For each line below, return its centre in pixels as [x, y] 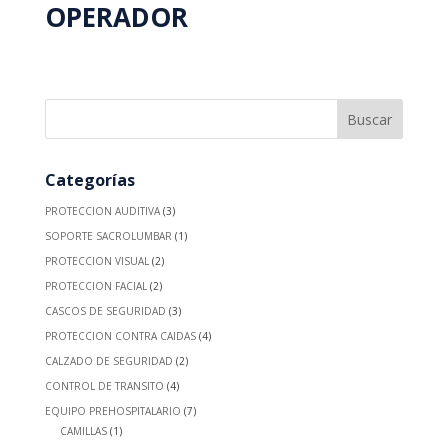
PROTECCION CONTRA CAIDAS [120, 335]
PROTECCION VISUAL [96, 260]
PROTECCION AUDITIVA [102, 210]
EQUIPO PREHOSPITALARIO [112, 410]
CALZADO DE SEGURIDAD [108, 360]
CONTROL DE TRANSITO [104, 385]
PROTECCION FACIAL [95, 285]
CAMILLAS [83, 430]
